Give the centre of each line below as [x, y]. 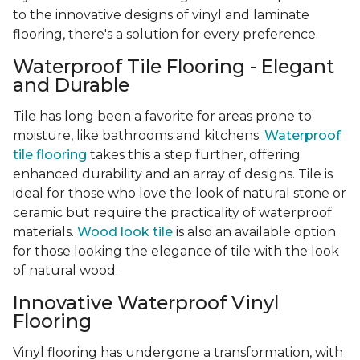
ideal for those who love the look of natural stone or [180, 194]
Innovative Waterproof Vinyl [146, 303]
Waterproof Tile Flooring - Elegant [174, 67]
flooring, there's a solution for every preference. [166, 35]
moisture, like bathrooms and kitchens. [139, 136]
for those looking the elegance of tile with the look [176, 252]
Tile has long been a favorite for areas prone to [162, 117]
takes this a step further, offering [194, 155]
